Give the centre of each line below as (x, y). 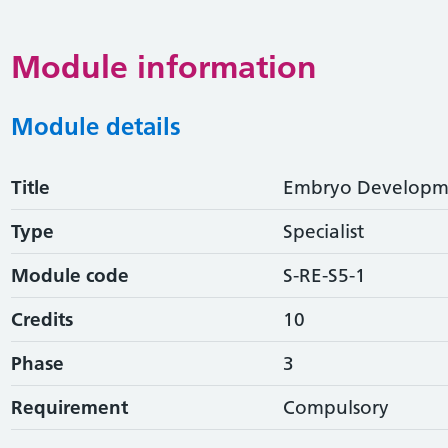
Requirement (69, 407)
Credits (41, 319)
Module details (95, 126)
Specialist (323, 231)
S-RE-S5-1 (324, 275)
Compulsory (335, 407)
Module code (69, 275)
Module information (163, 66)
